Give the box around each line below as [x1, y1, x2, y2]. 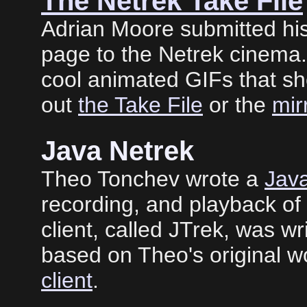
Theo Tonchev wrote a [41, 166, 265, 191]
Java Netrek [41, 135, 194, 166]
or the [203, 92, 272, 117]
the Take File [78, 92, 203, 117]
